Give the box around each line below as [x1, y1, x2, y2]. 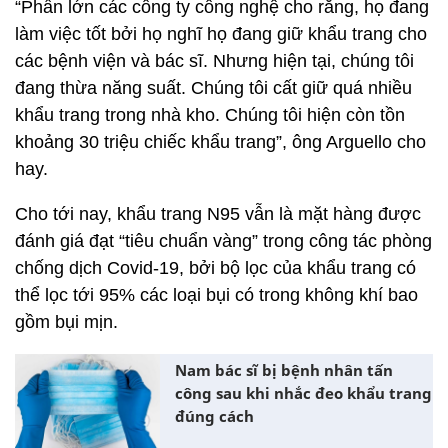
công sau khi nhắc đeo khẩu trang [175, 383, 432, 403]
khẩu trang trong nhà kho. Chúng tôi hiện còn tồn [15, 105, 405, 125]
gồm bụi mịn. [15, 312, 118, 332]
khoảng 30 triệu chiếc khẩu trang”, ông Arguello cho [15, 132, 426, 152]
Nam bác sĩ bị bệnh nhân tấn [175, 360, 393, 380]
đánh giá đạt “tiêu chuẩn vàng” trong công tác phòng [15, 231, 432, 251]
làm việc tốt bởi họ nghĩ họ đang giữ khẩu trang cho [15, 24, 427, 44]
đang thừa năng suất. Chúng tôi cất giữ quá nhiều [15, 78, 412, 98]
